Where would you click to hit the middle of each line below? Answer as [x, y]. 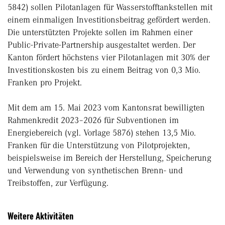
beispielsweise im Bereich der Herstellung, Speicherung [109, 158]
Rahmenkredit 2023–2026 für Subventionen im [93, 120]
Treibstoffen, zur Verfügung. [58, 183]
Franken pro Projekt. [45, 83]
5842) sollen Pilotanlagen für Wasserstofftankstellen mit [110, 7]
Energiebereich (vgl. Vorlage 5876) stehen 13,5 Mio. [102, 133]
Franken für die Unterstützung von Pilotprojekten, [99, 145]
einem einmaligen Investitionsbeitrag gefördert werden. [109, 20]
